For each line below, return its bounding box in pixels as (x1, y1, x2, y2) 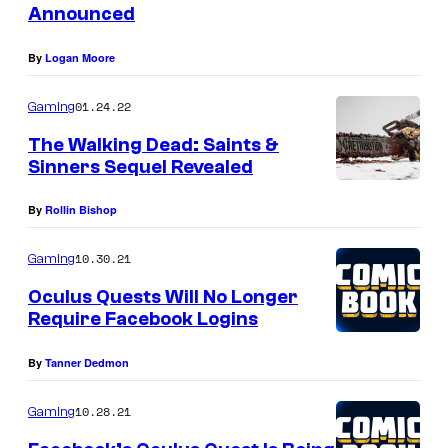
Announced (28, 3, 135, 26)
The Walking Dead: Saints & (28, 133, 279, 156)
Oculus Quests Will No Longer (28, 286, 298, 309)
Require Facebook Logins (28, 308, 258, 331)
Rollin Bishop (45, 202, 117, 218)
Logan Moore (45, 49, 115, 65)
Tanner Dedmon (45, 354, 129, 370)
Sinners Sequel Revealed (28, 155, 253, 178)
